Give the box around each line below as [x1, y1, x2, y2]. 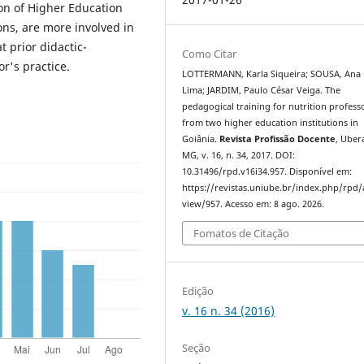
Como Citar [182, 46, 237, 62]
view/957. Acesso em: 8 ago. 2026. [182, 198, 325, 210]
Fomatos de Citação [193, 225, 290, 240]
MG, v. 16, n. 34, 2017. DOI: [182, 149, 296, 162]
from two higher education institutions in [182, 117, 359, 129]
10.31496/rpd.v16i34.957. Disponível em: [182, 166, 353, 178]
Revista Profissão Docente [219, 133, 336, 145]
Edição [182, 283, 214, 298]
